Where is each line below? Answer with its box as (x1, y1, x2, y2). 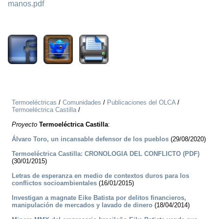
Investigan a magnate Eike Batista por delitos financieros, (12, 194, 186, 202)
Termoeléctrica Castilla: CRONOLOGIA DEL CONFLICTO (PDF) (12, 150, 199, 158)
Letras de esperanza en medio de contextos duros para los (12, 172, 189, 180)
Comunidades (63, 99, 101, 107)
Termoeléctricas (12, 99, 57, 107)
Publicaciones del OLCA (107, 99, 175, 107)
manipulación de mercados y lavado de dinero (12, 201, 153, 209)
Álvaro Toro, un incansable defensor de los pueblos (12, 135, 169, 143)
